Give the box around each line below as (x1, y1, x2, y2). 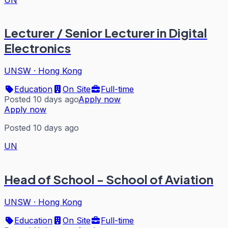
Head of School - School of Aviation (4, 172, 213, 187)
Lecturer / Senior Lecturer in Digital (4, 25, 207, 41)
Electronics (4, 40, 71, 56)
